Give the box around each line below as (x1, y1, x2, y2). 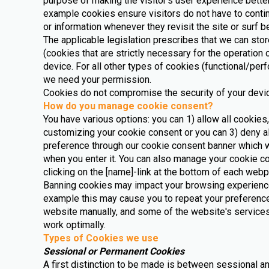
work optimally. (43, 219, 106, 231)
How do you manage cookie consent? (43, 100, 213, 112)
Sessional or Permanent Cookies (43, 246, 184, 257)
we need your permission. (43, 74, 151, 85)
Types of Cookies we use (43, 232, 159, 244)
